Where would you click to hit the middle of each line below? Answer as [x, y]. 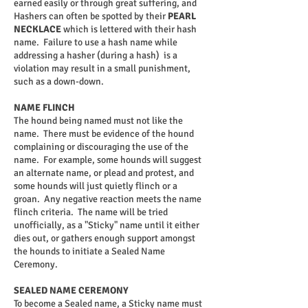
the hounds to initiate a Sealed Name [89, 251]
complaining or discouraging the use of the [101, 147]
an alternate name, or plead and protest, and [104, 173]
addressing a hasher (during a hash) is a [96, 55]
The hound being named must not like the [98, 121]
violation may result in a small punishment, [102, 68]
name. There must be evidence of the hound [104, 134]
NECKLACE [37, 29]
